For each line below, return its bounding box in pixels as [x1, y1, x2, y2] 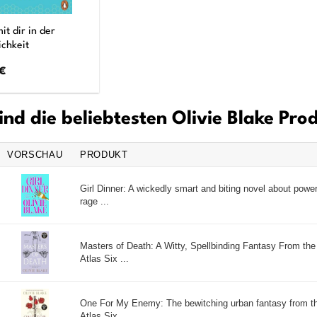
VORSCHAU [7, 149, 63, 160]
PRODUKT [80, 149, 128, 160]
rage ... [80, 195, 109, 207]
